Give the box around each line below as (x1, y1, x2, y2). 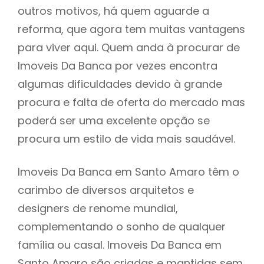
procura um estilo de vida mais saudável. (18, 131, 235, 146)
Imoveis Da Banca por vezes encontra (18, 58, 217, 73)
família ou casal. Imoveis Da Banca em (18, 237, 222, 252)
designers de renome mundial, (18, 200, 178, 216)
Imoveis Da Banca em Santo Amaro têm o (18, 164, 239, 179)
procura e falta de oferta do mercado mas (18, 94, 245, 110)
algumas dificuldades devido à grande (18, 76, 222, 91)
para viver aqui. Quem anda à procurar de (18, 39, 240, 55)
